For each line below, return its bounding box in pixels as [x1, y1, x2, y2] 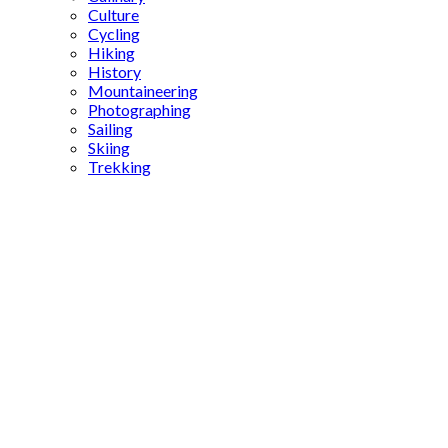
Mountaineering [88, 81, 198, 100]
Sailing [88, 119, 133, 138]
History [88, 62, 141, 81]
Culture [88, 5, 139, 24]
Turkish [8, 195, 78, 225]
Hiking [88, 43, 135, 62]
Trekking [88, 157, 151, 176]
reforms [8, 224, 87, 254]
